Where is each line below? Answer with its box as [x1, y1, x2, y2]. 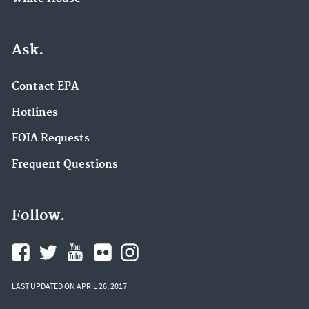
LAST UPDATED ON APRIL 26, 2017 [12, 280, 127, 291]
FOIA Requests [12, 132, 90, 146]
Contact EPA [12, 79, 79, 93]
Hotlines [12, 106, 58, 119]
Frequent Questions [12, 158, 118, 171]
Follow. [12, 206, 65, 225]
